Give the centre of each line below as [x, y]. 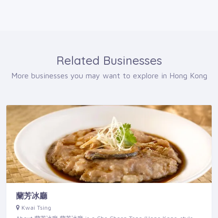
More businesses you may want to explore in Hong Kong [109, 76]
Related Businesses [109, 61]
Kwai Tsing [36, 208]
